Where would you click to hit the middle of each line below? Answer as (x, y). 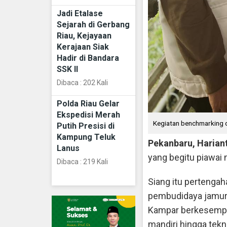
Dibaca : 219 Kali (82, 161)
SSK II (67, 69)
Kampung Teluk (86, 137)
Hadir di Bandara (88, 58)
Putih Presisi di (86, 126)
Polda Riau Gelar (88, 103)
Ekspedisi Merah (88, 115)
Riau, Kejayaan (84, 35)
